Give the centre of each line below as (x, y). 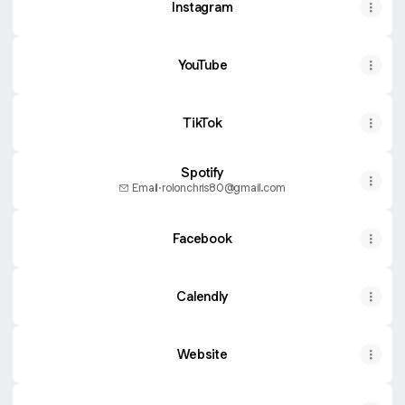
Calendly (202, 296)
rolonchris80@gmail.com (224, 188)
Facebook (202, 238)
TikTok (202, 122)
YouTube (202, 65)
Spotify (202, 172)
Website (202, 354)
